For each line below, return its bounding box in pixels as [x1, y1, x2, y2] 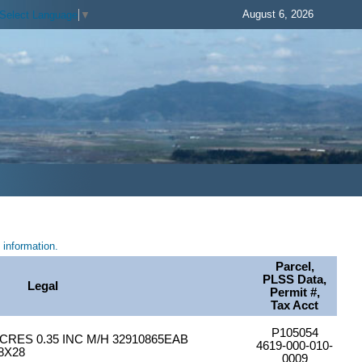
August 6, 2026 [242, 8, 314, 20]
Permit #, [269, 286, 320, 300]
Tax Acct [271, 299, 319, 313]
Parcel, [275, 260, 314, 274]
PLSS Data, [263, 273, 327, 287]
